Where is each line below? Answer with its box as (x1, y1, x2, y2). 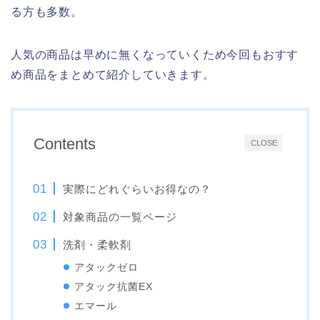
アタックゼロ (74, 262, 139, 274)
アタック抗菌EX (74, 281, 154, 293)
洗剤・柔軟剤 (63, 239, 132, 251)
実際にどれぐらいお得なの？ (63, 183, 212, 196)
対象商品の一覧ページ (63, 211, 178, 224)
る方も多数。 (11, 6, 83, 19)
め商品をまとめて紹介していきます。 (11, 69, 215, 81)
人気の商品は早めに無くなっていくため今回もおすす (11, 49, 299, 61)
